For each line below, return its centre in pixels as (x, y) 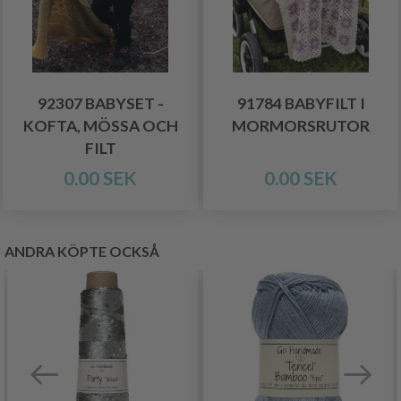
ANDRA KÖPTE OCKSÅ (82, 251)
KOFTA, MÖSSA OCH (100, 126)
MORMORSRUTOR (301, 126)
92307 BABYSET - (100, 103)
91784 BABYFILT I (301, 103)
